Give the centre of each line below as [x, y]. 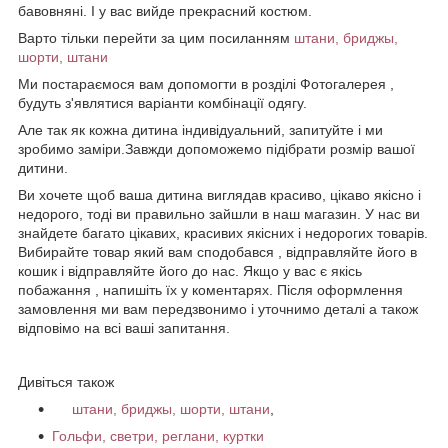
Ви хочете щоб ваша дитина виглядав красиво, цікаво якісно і [219, 194]
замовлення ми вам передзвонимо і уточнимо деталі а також [218, 308]
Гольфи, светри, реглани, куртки [158, 435]
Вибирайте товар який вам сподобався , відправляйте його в [217, 251]
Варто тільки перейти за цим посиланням [156, 37]
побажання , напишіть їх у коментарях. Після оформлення [210, 289]
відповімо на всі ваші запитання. [124, 327]
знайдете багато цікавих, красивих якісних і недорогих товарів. [223, 232]
